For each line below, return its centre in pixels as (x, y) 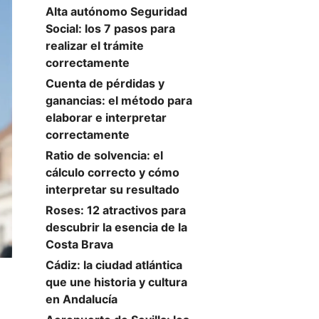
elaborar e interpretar (106, 117)
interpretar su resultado (113, 189)
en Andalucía (82, 299)
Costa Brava (79, 244)
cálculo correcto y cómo (113, 172)
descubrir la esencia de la (116, 227)
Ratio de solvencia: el (104, 155)
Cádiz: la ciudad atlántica (114, 265)
